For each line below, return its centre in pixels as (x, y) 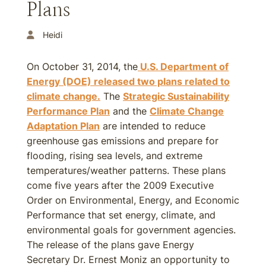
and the (130, 111)
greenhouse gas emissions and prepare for (123, 141)
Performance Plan (68, 111)
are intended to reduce (153, 126)
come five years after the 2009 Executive (120, 185)
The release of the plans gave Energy (110, 245)
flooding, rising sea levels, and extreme (115, 156)
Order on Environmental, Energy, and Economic (133, 200)
